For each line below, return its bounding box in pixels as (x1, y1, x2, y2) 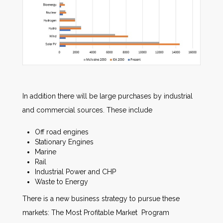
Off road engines (35, 128, 89, 136)
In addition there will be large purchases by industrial (22, 92, 193, 101)
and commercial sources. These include (22, 106, 152, 114)
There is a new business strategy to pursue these (22, 195, 180, 203)
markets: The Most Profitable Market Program (22, 209, 169, 217)
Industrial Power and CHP (35, 168, 116, 176)
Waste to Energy (35, 178, 88, 186)
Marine (35, 148, 56, 156)
